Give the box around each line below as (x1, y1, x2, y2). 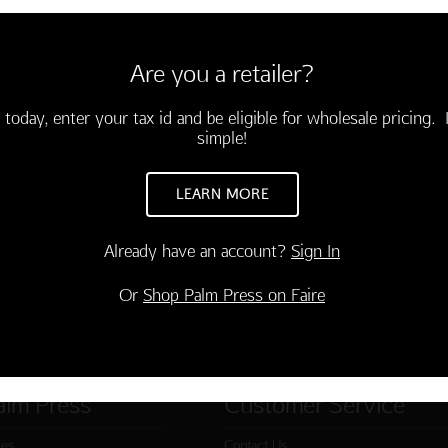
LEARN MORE (175, 184, 269, 203)
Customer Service (223, 388, 405, 419)
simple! (197, 126, 247, 148)
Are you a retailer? (130, 56, 314, 88)
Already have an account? (104, 239, 291, 261)
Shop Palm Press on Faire (143, 283, 325, 305)
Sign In (291, 239, 340, 261)
